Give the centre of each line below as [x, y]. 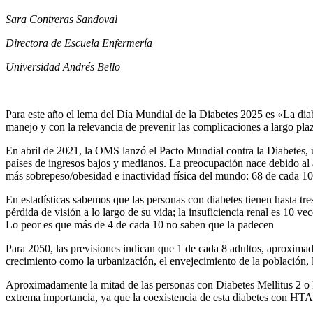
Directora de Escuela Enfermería [79, 43]
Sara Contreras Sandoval [61, 19]
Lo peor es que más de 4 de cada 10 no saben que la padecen [140, 224]
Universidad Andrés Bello [63, 66]
